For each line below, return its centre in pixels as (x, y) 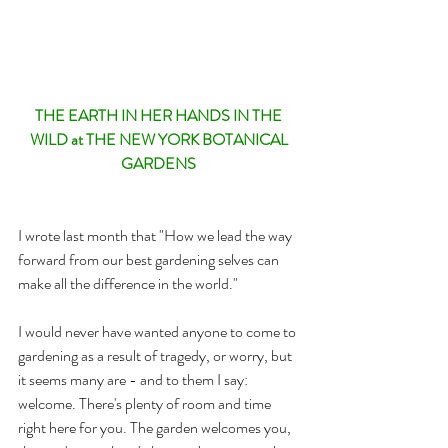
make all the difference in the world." (129, 283)
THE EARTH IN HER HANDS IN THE (160, 115)
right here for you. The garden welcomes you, (156, 427)
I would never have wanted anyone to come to (158, 331)
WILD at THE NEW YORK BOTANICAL (160, 139)
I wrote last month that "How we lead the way (156, 235)
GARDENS (160, 163)
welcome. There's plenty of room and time (146, 403)
